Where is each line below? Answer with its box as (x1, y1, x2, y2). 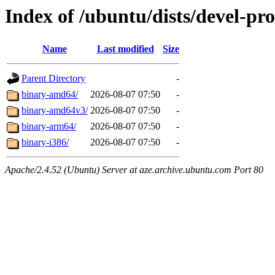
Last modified (96, 44, 154, 55)
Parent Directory (21, 73, 85, 84)
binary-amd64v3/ (21, 105, 88, 116)
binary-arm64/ (21, 121, 76, 132)
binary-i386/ (21, 137, 69, 148)
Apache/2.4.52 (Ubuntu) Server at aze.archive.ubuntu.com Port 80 (5, 165, 263, 176)
